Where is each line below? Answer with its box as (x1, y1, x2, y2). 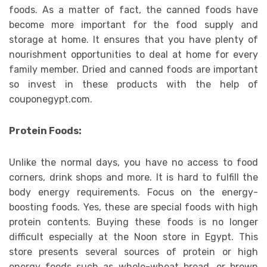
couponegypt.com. (9, 93, 92, 105)
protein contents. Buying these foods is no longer (9, 216, 258, 228)
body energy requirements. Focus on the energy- (9, 186, 258, 198)
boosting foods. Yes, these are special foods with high (9, 201, 258, 213)
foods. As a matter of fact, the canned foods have (9, 4, 258, 15)
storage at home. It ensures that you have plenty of (9, 33, 258, 45)
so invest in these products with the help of (9, 78, 258, 90)
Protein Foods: (9, 125, 82, 136)
